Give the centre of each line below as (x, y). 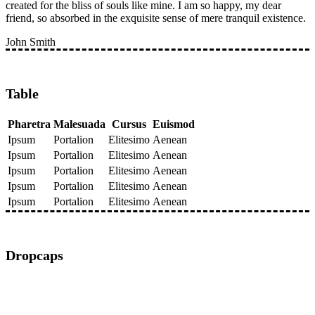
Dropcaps (34, 255)
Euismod (174, 124)
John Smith (31, 41)
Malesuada (79, 124)
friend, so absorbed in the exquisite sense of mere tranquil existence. (156, 18)
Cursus (129, 124)
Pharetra (29, 124)
